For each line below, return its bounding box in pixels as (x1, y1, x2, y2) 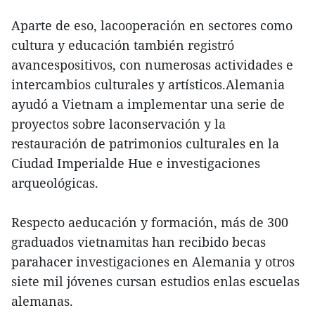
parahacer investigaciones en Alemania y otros (11, 253, 295, 271)
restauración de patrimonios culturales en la (11, 135, 279, 153)
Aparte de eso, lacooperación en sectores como (11, 17, 292, 34)
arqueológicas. (11, 174, 98, 192)
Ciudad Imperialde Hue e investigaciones (11, 155, 260, 172)
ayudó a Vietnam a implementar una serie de (11, 96, 285, 113)
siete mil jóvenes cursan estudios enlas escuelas (11, 273, 300, 290)
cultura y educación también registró (11, 37, 234, 54)
